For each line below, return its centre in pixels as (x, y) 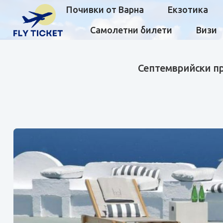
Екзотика (188, 9)
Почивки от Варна (105, 9)
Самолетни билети (131, 30)
